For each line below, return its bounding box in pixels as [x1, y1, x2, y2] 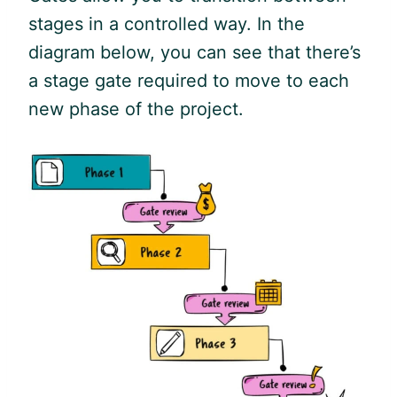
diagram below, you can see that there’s [28, 41, 361, 63]
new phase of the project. [28, 97, 244, 120]
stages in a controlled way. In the [28, 12, 305, 35]
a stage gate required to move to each [28, 69, 349, 91]
